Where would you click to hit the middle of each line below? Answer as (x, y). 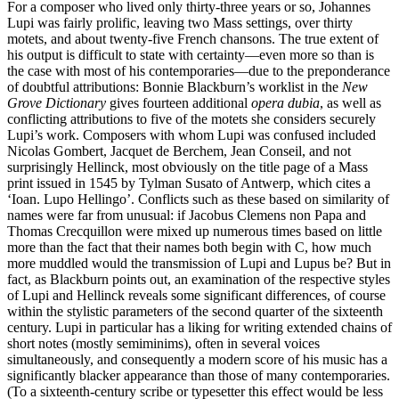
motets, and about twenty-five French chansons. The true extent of (193, 38)
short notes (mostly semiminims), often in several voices (163, 343)
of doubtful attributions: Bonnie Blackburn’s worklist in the (175, 86)
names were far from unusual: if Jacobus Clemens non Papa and (187, 215)
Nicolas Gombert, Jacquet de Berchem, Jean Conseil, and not (179, 151)
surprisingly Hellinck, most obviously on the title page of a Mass (187, 167)
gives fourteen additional (179, 102)
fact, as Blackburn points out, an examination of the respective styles (199, 279)
